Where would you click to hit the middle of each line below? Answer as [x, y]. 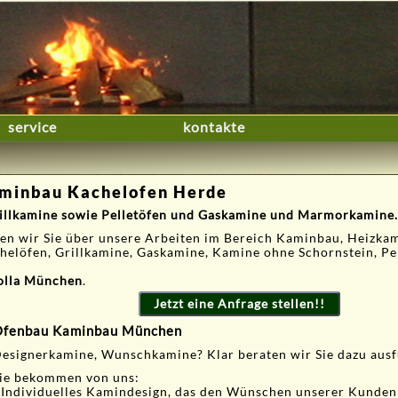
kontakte [215, 127]
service [33, 127]
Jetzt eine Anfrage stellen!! [239, 303]
